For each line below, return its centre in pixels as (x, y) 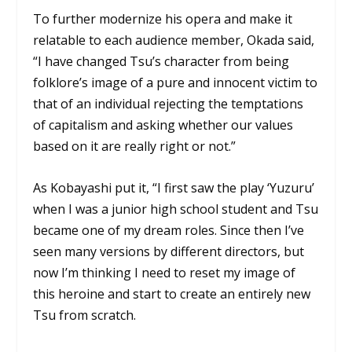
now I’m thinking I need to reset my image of (165, 272)
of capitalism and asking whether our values (163, 125)
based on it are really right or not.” (135, 147)
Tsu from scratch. (85, 315)
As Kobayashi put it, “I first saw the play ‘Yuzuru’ (174, 187)
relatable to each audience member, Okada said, (174, 40)
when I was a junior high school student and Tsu (176, 209)
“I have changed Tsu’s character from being (161, 62)
